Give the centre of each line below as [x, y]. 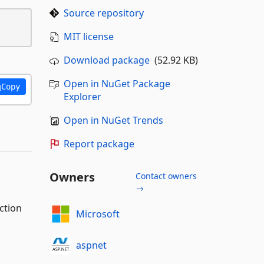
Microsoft [98, 214]
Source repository [103, 13]
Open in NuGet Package [117, 84]
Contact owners [166, 176]
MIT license [88, 37]
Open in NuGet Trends [113, 120]
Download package [106, 60]
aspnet [91, 245]
